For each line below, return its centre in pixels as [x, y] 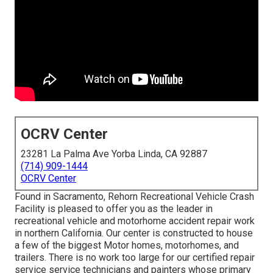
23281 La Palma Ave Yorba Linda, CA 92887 [114, 154]
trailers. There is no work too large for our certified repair [135, 258]
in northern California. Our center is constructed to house [134, 233]
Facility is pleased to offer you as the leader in [114, 209]
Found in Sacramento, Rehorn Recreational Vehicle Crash [134, 197]
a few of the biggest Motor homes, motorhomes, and [127, 246]
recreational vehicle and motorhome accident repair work [135, 221]
